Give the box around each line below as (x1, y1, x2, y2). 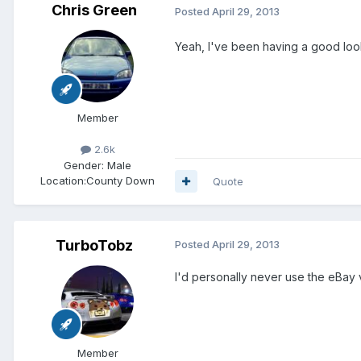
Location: (40, 173, 86, 187)
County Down (86, 173, 155, 187)
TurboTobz (56, 236, 133, 254)
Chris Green (52, 2, 137, 19)
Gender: (64, 158, 104, 172)
